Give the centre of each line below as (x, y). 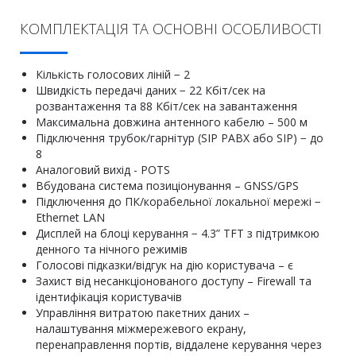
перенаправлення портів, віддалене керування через (179, 344)
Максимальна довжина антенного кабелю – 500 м (172, 122)
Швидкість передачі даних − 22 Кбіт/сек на (151, 90)
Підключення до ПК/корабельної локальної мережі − (178, 201)
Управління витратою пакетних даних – (143, 313)
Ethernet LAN (70, 217)
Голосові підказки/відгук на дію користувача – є (164, 265)
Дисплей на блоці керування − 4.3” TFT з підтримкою (178, 233)
